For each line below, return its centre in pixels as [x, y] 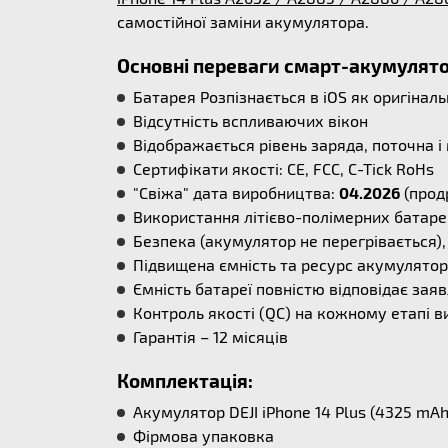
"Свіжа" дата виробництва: [236, 192]
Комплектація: [185, 380]
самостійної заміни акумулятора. [243, 21]
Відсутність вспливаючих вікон [250, 120]
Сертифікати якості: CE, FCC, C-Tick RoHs [283, 168]
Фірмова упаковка [203, 435]
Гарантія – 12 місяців [210, 336]
